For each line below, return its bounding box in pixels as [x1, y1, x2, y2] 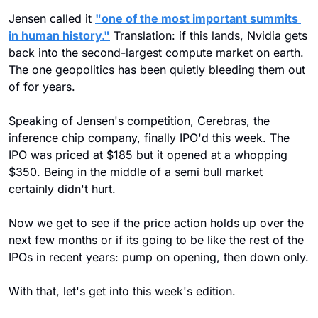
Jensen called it [9, 11, 95, 26]
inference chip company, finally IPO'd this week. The [9, 130, 290, 145]
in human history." [9, 28, 110, 43]
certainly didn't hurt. [9, 181, 119, 196]
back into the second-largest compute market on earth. [9, 45, 304, 60]
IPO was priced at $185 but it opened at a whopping [9, 147, 287, 162]
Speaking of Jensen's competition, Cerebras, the [9, 113, 270, 128]
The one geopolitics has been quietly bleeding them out [9, 62, 305, 77]
